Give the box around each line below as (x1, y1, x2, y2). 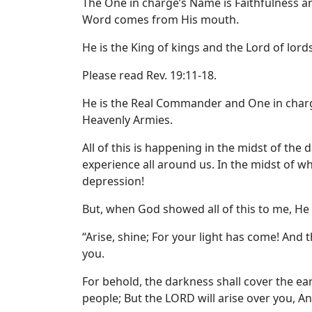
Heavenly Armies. (82, 112, 173, 127)
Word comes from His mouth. (82, 12, 239, 27)
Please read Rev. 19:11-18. (82, 68, 217, 83)
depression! (82, 173, 144, 189)
